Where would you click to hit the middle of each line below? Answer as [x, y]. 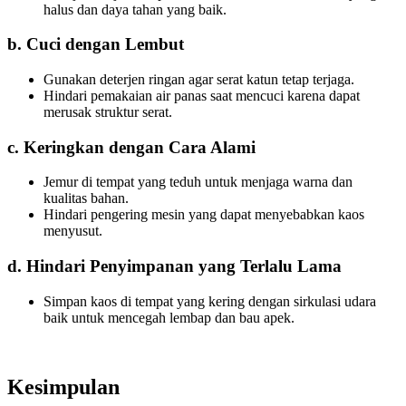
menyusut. [73, 231]
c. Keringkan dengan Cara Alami [131, 147]
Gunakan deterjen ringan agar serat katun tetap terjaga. [199, 80]
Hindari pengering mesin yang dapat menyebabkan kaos [204, 215]
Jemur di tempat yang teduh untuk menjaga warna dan [198, 182]
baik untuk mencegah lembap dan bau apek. [169, 317]
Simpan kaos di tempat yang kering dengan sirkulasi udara [210, 301]
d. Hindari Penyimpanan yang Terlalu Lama [174, 266]
